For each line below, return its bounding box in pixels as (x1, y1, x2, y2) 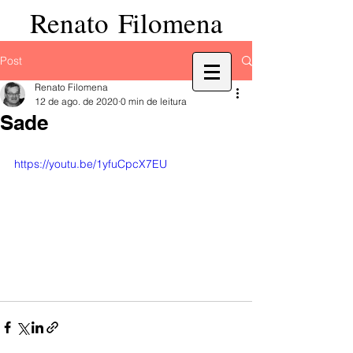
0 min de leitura (121, 95, 187, 107)
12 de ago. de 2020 (35, 95, 118, 107)
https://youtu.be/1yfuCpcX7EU (14, 157, 167, 171)
